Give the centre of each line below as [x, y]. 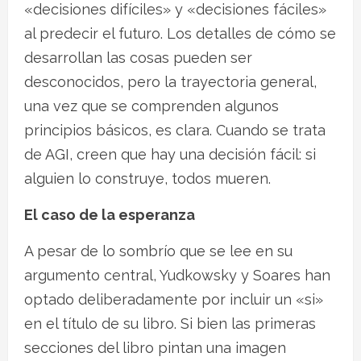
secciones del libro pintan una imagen [155, 347]
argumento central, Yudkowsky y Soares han [177, 275]
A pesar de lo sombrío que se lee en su [158, 251]
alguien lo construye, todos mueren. [147, 178]
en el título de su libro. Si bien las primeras [170, 323]
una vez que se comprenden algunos [151, 106]
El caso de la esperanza [110, 214]
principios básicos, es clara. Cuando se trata [175, 130]
